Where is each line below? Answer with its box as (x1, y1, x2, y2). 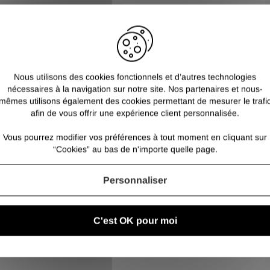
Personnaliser (103, 175, 167, 186)
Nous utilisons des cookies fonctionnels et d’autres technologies (14, 72, 256, 82)
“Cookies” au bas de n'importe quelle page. (52, 144, 218, 154)
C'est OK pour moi (93, 215, 177, 226)
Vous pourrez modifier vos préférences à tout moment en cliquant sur (3, 132, 267, 142)
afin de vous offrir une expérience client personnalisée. (31, 108, 239, 118)
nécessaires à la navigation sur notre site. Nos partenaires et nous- (7, 84, 263, 94)
